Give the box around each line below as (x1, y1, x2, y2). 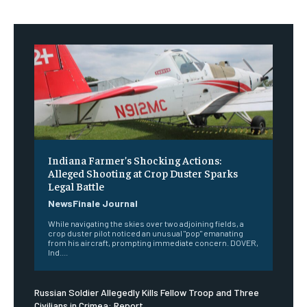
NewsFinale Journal (48, 197, 138, 210)
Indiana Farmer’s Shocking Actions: (48, 153, 221, 167)
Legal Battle (48, 179, 104, 193)
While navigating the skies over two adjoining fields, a (48, 219, 244, 229)
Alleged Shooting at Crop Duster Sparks (48, 166, 238, 180)
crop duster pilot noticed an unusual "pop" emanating (48, 228, 243, 238)
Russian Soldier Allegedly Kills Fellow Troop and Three (34, 286, 259, 299)
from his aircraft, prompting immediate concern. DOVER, (48, 238, 258, 248)
